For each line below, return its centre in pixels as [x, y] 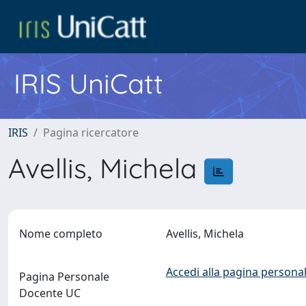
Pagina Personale [64, 277]
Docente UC [50, 293]
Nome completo [61, 234]
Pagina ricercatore [91, 133]
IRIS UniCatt [88, 83]
